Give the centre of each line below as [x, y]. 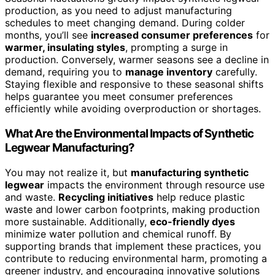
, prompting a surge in [176, 48]
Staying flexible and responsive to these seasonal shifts [134, 84]
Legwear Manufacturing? [70, 147]
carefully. [235, 72]
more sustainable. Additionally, [77, 221]
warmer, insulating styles [65, 48]
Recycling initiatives [106, 197]
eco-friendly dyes [192, 221]
